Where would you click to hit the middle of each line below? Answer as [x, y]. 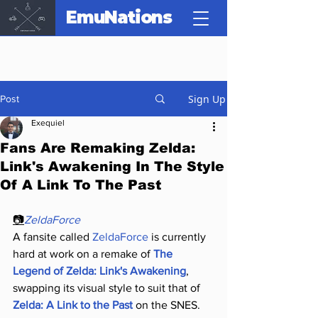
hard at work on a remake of [83, 254]
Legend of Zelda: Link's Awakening [99, 271]
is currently [179, 237]
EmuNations [119, 17]
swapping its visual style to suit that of [108, 288]
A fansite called [53, 237]
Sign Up [207, 99]
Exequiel [48, 123]
